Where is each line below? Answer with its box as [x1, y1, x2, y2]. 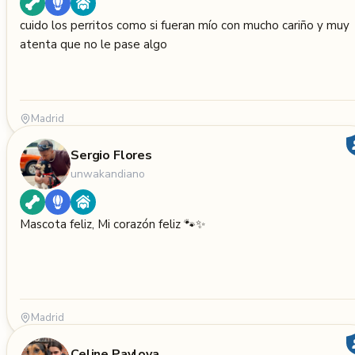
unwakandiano [71, 166, 145, 181]
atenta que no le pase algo [20, 36, 167, 52]
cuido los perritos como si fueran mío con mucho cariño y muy [20, 17, 52, 33]
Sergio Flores [71, 146, 152, 164]
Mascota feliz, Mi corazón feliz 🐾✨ [20, 216, 205, 232]
